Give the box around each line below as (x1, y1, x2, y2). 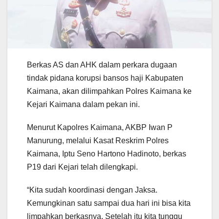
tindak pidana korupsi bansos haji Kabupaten (27, 73, 183, 82)
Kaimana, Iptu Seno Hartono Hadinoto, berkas (27, 149, 186, 158)
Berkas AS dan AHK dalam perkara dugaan (27, 60, 177, 69)
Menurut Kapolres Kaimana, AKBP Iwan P (27, 123, 173, 131)
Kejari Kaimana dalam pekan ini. (27, 100, 140, 109)
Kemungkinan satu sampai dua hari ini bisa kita (27, 198, 191, 207)
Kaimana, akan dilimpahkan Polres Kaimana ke (27, 87, 192, 95)
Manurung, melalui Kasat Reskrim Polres (27, 136, 169, 145)
